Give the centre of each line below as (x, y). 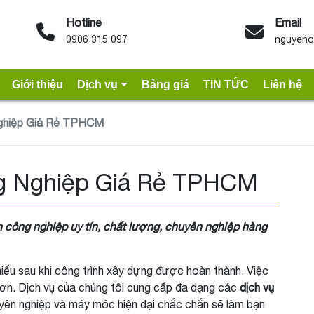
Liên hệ (282, 84)
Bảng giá (165, 84)
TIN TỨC (226, 84)
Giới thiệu (38, 84)
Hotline (84, 22)
